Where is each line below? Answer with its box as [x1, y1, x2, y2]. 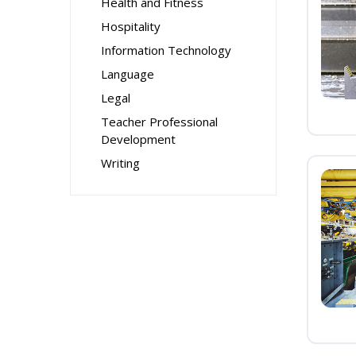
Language [101, 66, 154, 82]
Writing [101, 155, 140, 171]
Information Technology [101, 42, 231, 58]
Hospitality [101, 18, 161, 34]
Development [101, 131, 176, 147]
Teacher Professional [101, 114, 218, 130]
